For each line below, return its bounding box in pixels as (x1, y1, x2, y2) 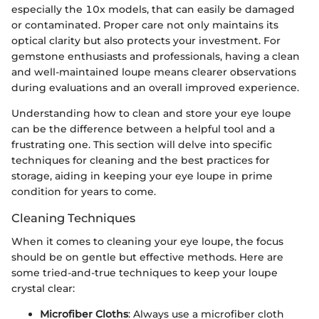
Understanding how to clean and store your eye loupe (11, 107, 291, 120)
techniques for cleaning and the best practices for (11, 154, 270, 167)
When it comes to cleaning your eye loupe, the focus (11, 234, 283, 248)
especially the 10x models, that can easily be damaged (11, 3, 295, 16)
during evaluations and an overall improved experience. (11, 81, 299, 95)
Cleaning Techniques (11, 211, 135, 226)
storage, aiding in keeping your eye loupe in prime (11, 169, 273, 183)
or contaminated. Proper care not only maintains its (11, 19, 278, 32)
